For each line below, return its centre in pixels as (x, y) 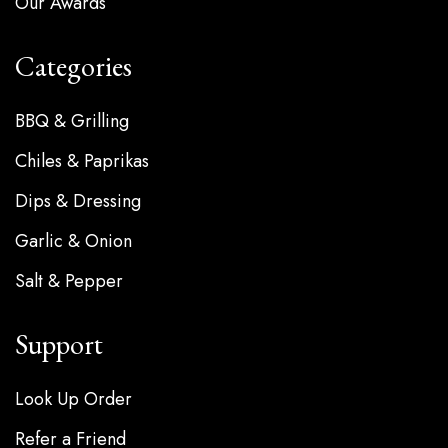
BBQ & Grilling (72, 121)
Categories (73, 66)
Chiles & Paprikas (82, 161)
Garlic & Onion (73, 241)
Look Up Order (73, 399)
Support (59, 344)
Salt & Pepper (69, 281)
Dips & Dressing (78, 201)
